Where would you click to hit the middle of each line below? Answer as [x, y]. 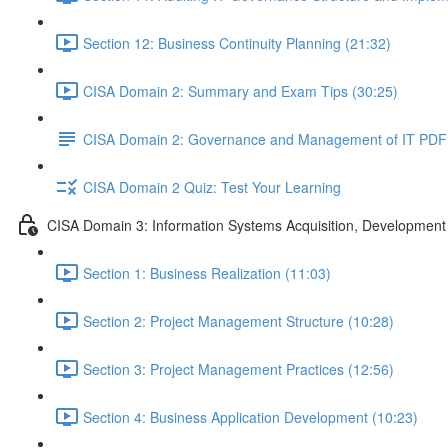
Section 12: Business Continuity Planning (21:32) [237, 42]
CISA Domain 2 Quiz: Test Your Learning [212, 186]
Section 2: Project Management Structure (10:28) [238, 320]
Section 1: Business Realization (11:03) [207, 272]
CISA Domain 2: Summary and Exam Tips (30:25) [240, 90]
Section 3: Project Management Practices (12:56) [238, 368]
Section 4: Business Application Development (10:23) [250, 416]
